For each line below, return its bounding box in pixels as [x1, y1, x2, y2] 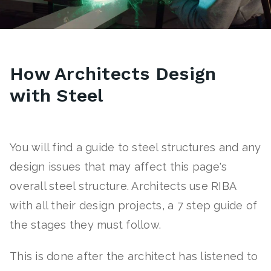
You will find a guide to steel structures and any [10, 141, 261, 154]
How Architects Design [10, 63, 217, 84]
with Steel [10, 85, 109, 106]
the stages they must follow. [10, 218, 161, 231]
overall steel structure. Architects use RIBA [10, 180, 236, 192]
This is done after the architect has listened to [10, 250, 258, 263]
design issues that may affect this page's [10, 160, 227, 173]
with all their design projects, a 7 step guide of [10, 199, 258, 212]
